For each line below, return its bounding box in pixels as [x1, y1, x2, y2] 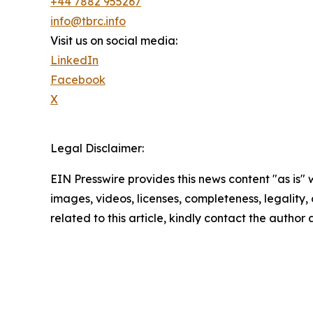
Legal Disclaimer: [50, 140, 144, 155]
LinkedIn [50, 52, 99, 67]
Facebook [50, 72, 105, 87]
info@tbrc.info [50, 13, 126, 28]
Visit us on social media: [50, 33, 177, 48]
